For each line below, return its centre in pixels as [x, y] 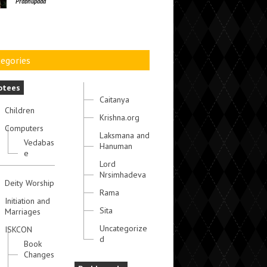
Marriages [23, 212]
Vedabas [39, 142]
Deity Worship [30, 183]
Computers [24, 128]
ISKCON [18, 229]
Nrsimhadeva [123, 175]
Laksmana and [125, 135]
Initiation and [27, 201]
